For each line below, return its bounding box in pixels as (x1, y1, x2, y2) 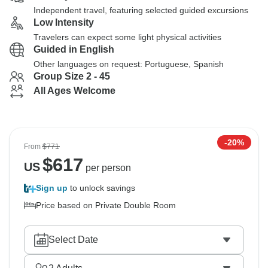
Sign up (36, 183, 68, 193)
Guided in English (33, 44, 114, 54)
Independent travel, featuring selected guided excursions (33, 5, 248, 15)
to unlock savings (68, 183, 135, 193)
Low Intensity (33, 17, 94, 28)
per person (83, 163, 131, 173)
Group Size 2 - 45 (33, 71, 110, 81)
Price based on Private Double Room (36, 200, 176, 210)
